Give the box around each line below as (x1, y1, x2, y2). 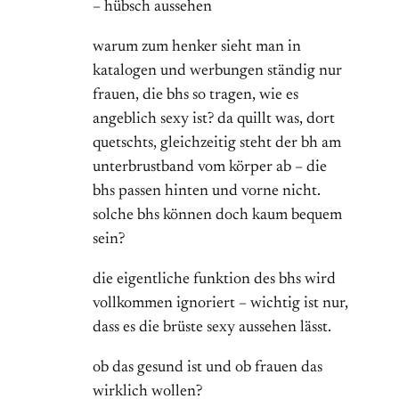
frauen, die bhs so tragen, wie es (93, 87, 298, 104)
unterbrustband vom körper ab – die (93, 159, 327, 176)
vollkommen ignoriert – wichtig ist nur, (93, 296, 348, 313)
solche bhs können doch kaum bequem (93, 208, 342, 224)
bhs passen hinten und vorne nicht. (93, 183, 321, 200)
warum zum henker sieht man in (93, 39, 301, 56)
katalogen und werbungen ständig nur (93, 63, 342, 80)
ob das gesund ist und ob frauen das (93, 360, 322, 377)
